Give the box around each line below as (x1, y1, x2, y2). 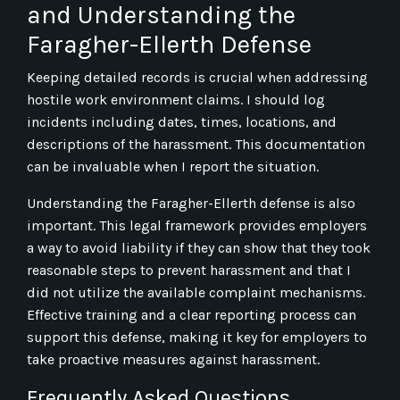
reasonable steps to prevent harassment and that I (27, 261, 351, 279)
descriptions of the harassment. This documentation (27, 135, 365, 153)
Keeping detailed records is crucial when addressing (27, 68, 368, 86)
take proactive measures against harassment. (27, 350, 320, 368)
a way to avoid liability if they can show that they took (27, 238, 371, 256)
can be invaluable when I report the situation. (27, 157, 319, 175)
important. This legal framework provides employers (27, 216, 367, 234)
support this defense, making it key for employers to (27, 328, 367, 346)
